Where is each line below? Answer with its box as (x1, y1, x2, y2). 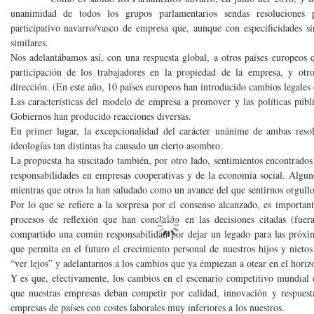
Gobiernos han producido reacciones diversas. (10, 109, 191, 123)
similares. (10, 36, 48, 49)
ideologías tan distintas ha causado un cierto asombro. (10, 139, 223, 152)
